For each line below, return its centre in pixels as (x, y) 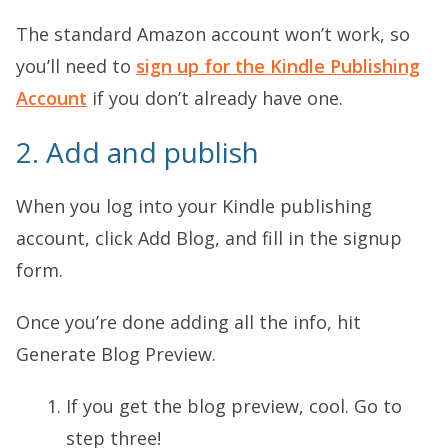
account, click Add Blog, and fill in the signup (209, 238)
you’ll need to (76, 66)
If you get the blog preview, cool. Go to (234, 406)
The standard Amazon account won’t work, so (213, 34)
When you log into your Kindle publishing (194, 206)
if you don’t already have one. (215, 98)
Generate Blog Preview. (116, 354)
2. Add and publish (137, 152)
